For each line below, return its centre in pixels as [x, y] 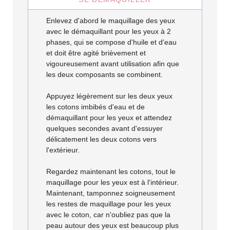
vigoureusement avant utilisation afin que [113, 63]
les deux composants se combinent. [105, 74]
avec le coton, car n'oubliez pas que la [109, 214]
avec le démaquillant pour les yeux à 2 [109, 31]
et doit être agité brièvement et [96, 53]
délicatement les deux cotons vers [102, 139]
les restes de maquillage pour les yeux [109, 204]
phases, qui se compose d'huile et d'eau [112, 42]
